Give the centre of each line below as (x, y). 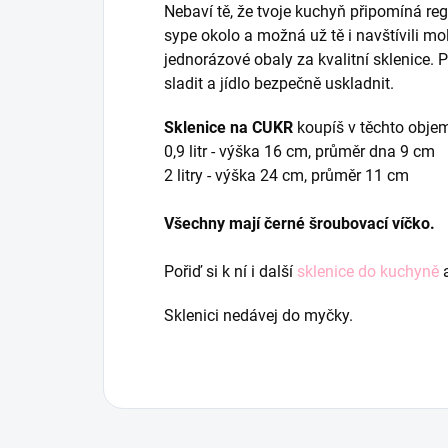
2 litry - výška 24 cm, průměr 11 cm (286, 175)
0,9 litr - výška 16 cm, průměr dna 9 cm (301, 151)
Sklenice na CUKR (228, 127)
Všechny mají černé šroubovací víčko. (301, 223)
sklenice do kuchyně (368, 271)
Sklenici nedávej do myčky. (260, 315)
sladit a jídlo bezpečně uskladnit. (279, 83)
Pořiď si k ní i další (230, 271)
